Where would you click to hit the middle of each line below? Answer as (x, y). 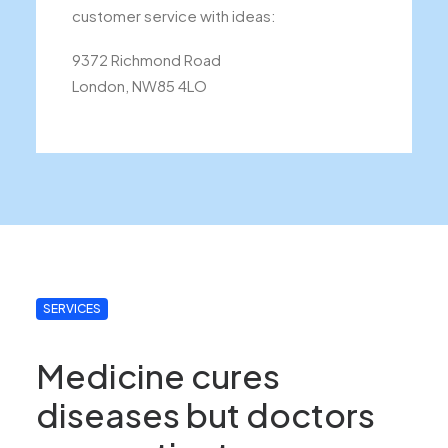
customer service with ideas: (174, 15)
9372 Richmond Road (146, 59)
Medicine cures (158, 374)
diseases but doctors (205, 413)
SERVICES (72, 308)
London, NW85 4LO (139, 85)
